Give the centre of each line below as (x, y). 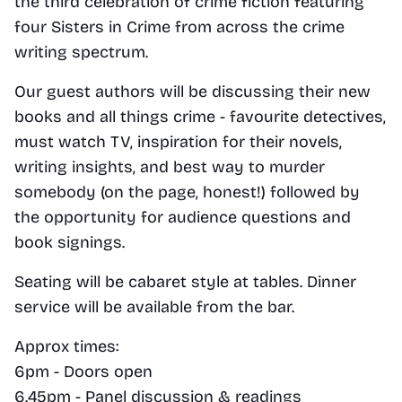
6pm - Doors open (83, 371)
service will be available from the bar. (154, 307)
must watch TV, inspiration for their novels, (178, 142)
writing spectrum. (81, 52)
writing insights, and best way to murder (170, 167)
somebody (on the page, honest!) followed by (187, 192)
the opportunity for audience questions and (183, 217)
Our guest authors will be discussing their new (192, 92)
